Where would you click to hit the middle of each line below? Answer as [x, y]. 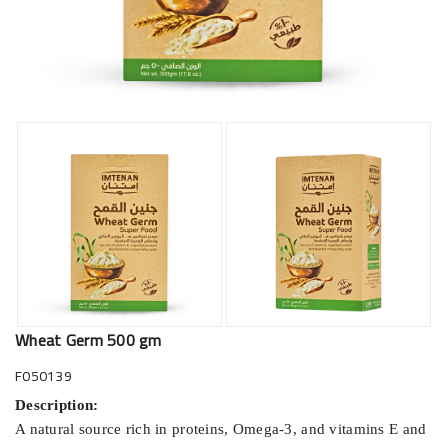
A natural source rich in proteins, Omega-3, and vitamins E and [221, 428]
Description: [57, 404]
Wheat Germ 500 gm [88, 339]
